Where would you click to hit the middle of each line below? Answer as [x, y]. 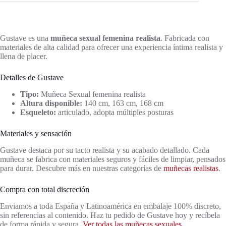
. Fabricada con [185, 38]
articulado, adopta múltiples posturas [115, 112]
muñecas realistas [191, 168]
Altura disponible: [51, 103]
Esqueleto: [38, 112]
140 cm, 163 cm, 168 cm [123, 103]
